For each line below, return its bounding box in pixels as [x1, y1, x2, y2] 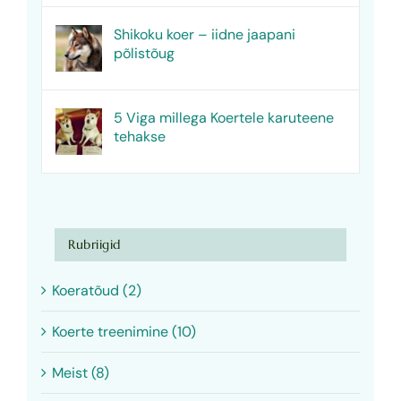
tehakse [114, 157, 166, 176]
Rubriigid [68, 265, 121, 282]
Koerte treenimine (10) [52, 352, 196, 371]
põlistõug [114, 73, 175, 93]
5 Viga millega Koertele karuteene [114, 138, 334, 158]
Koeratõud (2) [52, 311, 141, 330]
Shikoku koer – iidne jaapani [114, 55, 295, 74]
